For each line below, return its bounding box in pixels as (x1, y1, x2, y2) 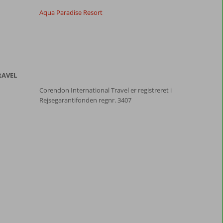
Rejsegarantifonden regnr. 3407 (39, 96, 131, 105)
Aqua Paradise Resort (39, 8, 103, 17)
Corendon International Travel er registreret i (39, 86, 172, 95)
